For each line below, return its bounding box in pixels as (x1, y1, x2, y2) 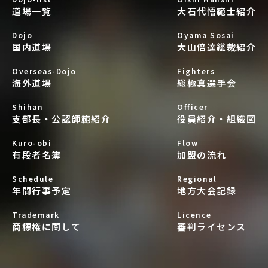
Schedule (12, 173, 53, 184)
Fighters (177, 66, 215, 77)
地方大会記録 (177, 184, 236, 197)
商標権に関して (12, 220, 81, 233)
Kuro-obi (12, 138, 51, 148)
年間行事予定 (12, 184, 71, 197)
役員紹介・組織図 (177, 112, 256, 126)
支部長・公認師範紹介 (12, 112, 111, 126)
